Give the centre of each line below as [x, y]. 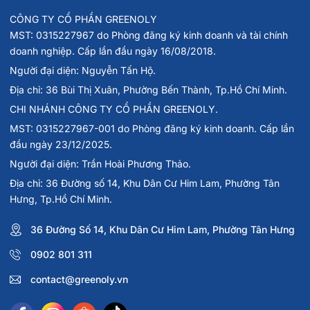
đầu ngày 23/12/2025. [61, 144]
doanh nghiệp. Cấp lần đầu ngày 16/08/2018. [113, 51]
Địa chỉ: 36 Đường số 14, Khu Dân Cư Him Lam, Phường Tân [145, 183]
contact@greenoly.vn [79, 279]
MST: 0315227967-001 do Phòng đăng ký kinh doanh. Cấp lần [152, 128]
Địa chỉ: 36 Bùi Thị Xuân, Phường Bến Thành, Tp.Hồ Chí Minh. [148, 89]
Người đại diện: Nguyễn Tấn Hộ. [83, 70]
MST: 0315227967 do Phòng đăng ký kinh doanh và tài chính [149, 35]
